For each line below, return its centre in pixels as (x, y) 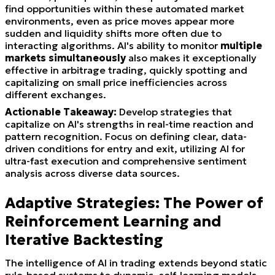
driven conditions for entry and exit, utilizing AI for (125, 148)
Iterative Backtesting (84, 240)
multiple (241, 45)
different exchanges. (56, 94)
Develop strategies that (174, 111)
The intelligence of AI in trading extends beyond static (136, 262)
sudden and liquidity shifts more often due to (113, 33)
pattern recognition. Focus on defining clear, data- (126, 136)
